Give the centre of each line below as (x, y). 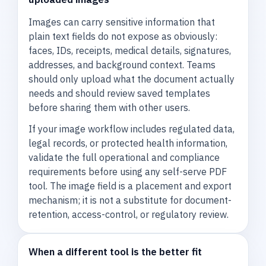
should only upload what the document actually (132, 79)
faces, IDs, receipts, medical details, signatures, (130, 50)
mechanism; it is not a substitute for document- (130, 200)
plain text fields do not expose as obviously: (123, 36)
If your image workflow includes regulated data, (132, 129)
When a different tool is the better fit (115, 252)
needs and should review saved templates (120, 93)
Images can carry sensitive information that (122, 22)
